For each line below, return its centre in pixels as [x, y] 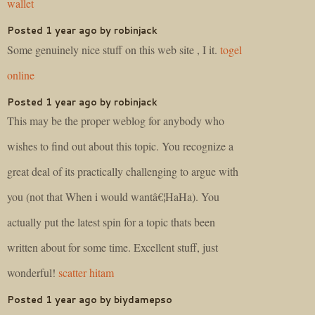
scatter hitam [86, 273]
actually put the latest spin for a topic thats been [111, 222]
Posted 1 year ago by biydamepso [90, 300]
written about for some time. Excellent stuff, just [112, 247]
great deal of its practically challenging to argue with [123, 172]
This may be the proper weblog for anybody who [116, 121]
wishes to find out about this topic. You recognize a [120, 146]
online [21, 75]
